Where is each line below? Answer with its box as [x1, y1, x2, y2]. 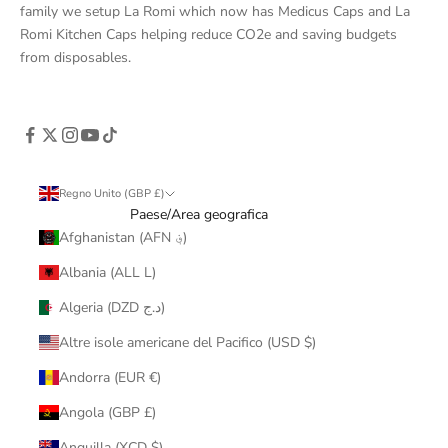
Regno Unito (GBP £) [58, 185, 165, 201]
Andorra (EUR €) [58, 367, 161, 387]
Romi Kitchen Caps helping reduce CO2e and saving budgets [20, 24, 397, 44]
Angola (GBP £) [58, 402, 156, 422]
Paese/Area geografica [129, 204, 268, 224]
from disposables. [20, 47, 131, 67]
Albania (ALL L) [58, 262, 156, 282]
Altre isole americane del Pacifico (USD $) [58, 332, 316, 352]
